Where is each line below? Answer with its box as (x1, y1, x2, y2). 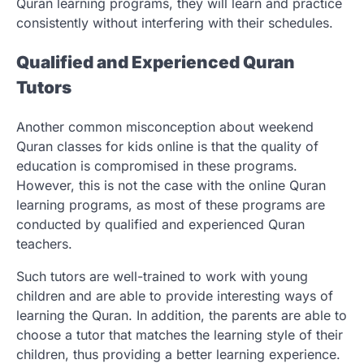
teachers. (16, 235, 72, 252)
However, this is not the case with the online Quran (16, 176, 326, 193)
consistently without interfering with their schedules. (16, 15, 333, 32)
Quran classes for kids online (16, 137, 193, 154)
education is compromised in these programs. (16, 157, 297, 174)
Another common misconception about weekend (16, 118, 314, 135)
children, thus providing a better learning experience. (16, 345, 340, 362)
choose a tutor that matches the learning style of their (16, 326, 343, 343)
